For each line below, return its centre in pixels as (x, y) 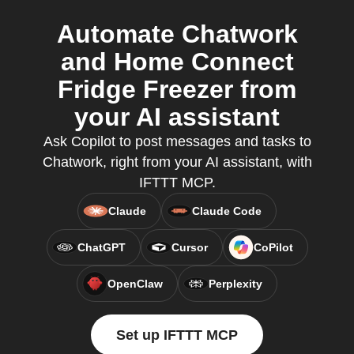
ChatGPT (101, 247)
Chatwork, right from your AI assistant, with (177, 162)
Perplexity (235, 284)
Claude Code (227, 211)
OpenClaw (135, 284)
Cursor (189, 247)
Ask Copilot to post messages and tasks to (177, 141)
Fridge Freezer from (177, 89)
